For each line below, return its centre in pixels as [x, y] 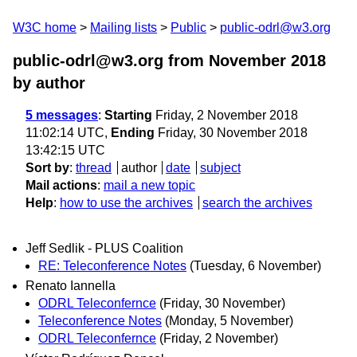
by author [49, 83]
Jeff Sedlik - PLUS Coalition [104, 249]
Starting [128, 115]
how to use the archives [126, 203]
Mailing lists [124, 27]
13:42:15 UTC [65, 150]
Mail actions [61, 185]
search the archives [257, 203]
